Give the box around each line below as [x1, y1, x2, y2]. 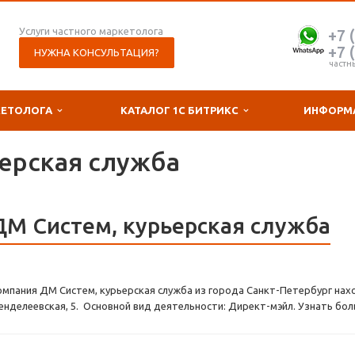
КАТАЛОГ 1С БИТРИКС [120, 105, 243, 116]
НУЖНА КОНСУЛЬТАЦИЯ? [34, 47, 159, 58]
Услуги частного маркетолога [19, 25, 163, 36]
